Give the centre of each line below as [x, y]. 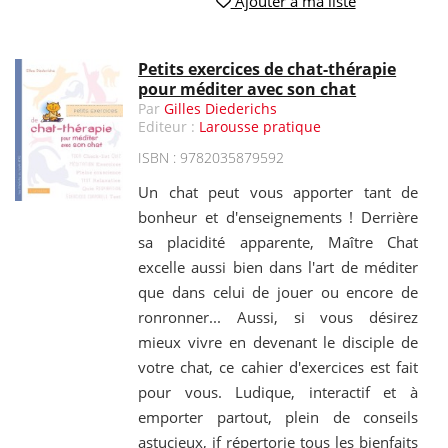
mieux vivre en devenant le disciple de [278, 342]
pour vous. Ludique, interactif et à [278, 392]
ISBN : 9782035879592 [211, 158]
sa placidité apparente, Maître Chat [278, 242]
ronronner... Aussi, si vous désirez [278, 317]
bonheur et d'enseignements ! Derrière [278, 217]
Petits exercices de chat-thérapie [267, 69]
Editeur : [169, 127]
